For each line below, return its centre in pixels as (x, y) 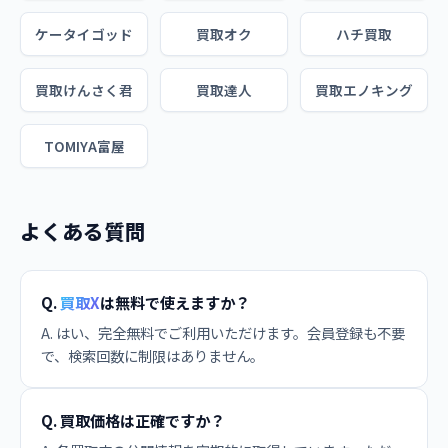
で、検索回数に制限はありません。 (152, 355)
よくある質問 (83, 231)
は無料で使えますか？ (175, 302)
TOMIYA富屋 (84, 146)
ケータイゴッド (84, 34)
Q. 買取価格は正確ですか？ (133, 420)
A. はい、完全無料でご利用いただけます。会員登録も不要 (223, 332)
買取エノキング (364, 90)
